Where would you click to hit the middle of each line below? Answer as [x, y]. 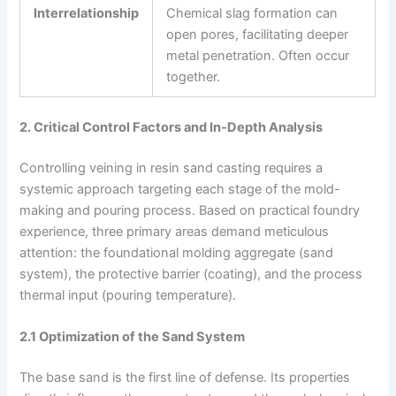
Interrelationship [87, 14]
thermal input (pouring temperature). [128, 295]
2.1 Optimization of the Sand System [133, 337]
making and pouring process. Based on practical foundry [190, 210]
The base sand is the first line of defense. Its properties [185, 378]
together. [194, 77]
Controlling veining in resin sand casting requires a [171, 168]
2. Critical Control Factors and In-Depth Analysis [171, 128]
